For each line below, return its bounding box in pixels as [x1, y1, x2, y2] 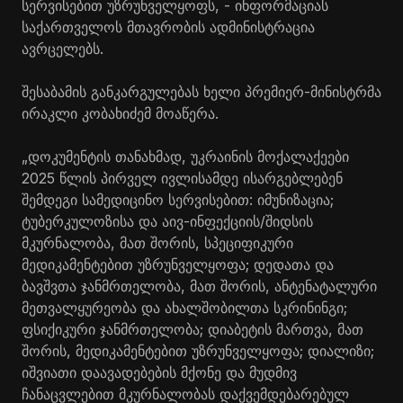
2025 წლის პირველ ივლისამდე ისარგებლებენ [22, 169, 343, 187]
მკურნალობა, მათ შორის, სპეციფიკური [22, 234, 293, 252]
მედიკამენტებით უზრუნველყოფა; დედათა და [22, 255, 334, 273]
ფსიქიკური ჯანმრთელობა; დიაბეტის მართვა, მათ [22, 320, 363, 338]
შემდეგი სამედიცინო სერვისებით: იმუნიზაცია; [22, 191, 334, 209]
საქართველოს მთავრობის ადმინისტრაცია [22, 18, 315, 36]
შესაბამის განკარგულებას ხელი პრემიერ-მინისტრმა [22, 83, 381, 101]
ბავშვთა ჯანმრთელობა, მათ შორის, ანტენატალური [22, 277, 377, 295]
